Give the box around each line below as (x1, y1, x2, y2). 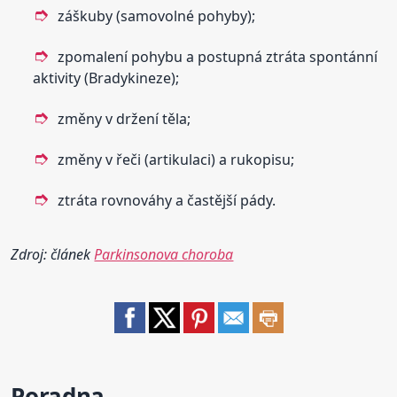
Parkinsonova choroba (94, 245, 234, 265)
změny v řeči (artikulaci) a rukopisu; (58, 150, 295, 170)
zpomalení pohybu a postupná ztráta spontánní (58, 47, 378, 67)
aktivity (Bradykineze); (33, 68, 180, 89)
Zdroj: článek (11, 245, 95, 265)
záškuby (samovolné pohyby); (58, 6, 256, 27)
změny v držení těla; (58, 109, 191, 129)
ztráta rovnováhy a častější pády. (58, 191, 276, 211)
